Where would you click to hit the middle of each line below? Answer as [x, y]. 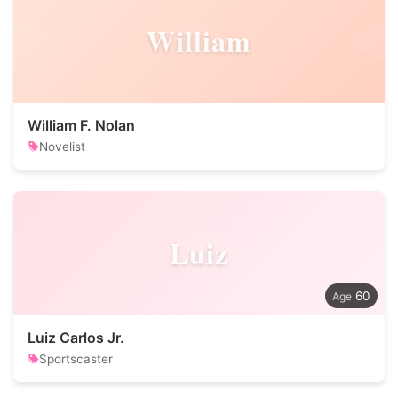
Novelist [62, 147]
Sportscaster [76, 359]
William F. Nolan [81, 125]
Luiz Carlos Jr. [76, 338]
